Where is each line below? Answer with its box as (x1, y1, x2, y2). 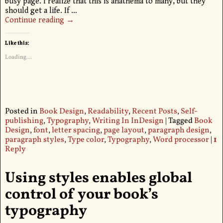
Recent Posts (131, 106, 177, 117)
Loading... (4, 53, 32, 62)
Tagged (168, 115, 193, 127)
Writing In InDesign (92, 115, 164, 127)
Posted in (4, 106, 38, 117)
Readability (87, 106, 128, 117)
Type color (67, 134, 104, 146)
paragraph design (147, 125, 210, 136)
